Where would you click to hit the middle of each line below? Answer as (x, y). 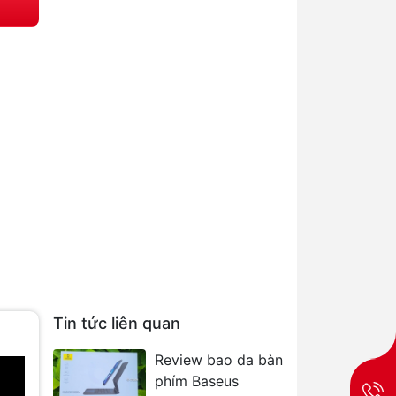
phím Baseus (197, 381)
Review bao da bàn (219, 360)
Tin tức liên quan (117, 323)
